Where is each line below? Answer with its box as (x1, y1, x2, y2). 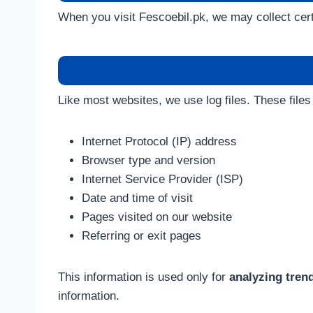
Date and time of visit (82, 191, 193, 205)
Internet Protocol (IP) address (82, 135, 237, 148)
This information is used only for (58, 270, 229, 284)
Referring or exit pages (82, 229, 201, 242)
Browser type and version (82, 154, 215, 167)
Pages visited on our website (82, 210, 232, 224)
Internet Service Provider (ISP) (82, 173, 243, 186)
